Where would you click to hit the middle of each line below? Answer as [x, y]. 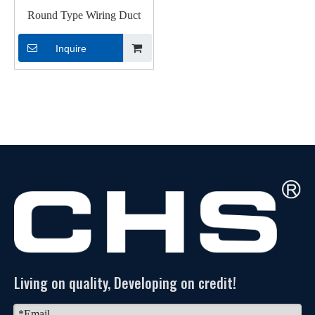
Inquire [71, 49]
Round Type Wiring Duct [84, 15]
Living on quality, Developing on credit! [125, 283]
